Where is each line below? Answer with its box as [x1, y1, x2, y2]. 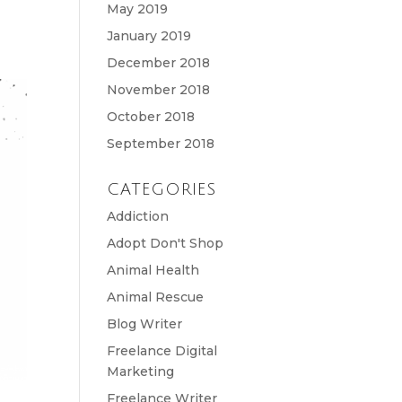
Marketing [107, 363, 175, 380]
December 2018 [107, 55, 211, 71]
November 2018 [107, 82, 211, 98]
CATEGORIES [107, 180, 217, 198]
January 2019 [107, 28, 192, 44]
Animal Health [107, 262, 200, 278]
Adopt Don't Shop [107, 235, 224, 251]
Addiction [107, 208, 170, 224]
